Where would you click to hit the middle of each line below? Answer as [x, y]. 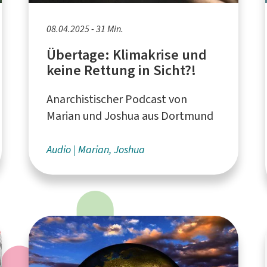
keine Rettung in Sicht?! [122, 70]
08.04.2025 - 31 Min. [85, 29]
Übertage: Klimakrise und [127, 55]
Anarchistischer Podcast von [117, 99]
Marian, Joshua [112, 149]
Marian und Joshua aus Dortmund [130, 116]
